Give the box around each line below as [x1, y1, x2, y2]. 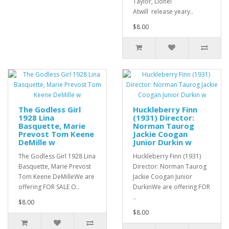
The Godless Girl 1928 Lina [18, 152, 96, 161]
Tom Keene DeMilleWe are [18, 172, 95, 181]
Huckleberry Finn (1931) [133, 152, 201, 161]
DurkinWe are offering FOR [133, 182, 210, 192]
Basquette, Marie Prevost [18, 162, 91, 171]
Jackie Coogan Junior [133, 172, 192, 181]
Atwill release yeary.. [133, 7, 193, 16]
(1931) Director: [133, 112, 194, 123]
